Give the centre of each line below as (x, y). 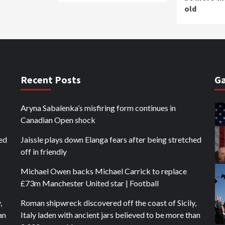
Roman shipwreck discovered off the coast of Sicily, (108, 203)
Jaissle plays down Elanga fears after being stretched (111, 139)
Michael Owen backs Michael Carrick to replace (103, 171)
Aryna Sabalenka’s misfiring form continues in (98, 108)
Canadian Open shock (58, 120)
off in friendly (43, 151)
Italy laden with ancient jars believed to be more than (110, 215)
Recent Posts (50, 80)
